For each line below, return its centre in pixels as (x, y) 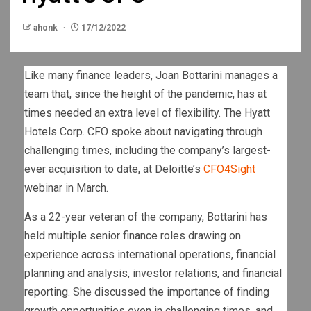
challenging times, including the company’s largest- (148, 150)
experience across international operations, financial (150, 254)
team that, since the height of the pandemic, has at (145, 94)
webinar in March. (66, 187)
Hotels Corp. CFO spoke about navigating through (143, 131)
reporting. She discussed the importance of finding (147, 292)
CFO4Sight (229, 169)
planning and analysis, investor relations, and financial (153, 273)
